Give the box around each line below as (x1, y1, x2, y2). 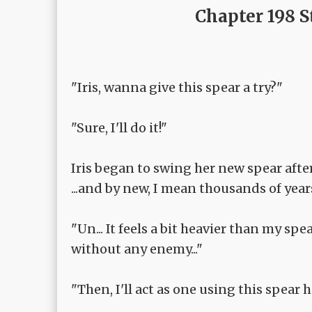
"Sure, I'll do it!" (71, 120, 167, 136)
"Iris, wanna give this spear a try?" (71, 79, 283, 96)
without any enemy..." (71, 241, 203, 258)
